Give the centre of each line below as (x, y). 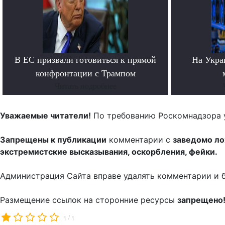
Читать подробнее (85, 86)
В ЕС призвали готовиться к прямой (85, 60)
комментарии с (140, 140)
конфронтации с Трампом (85, 74)
